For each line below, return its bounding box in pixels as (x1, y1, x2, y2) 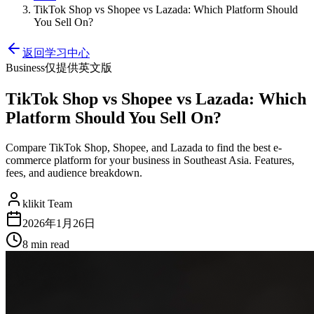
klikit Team (22, 197, 72, 210)
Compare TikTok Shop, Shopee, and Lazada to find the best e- (6, 141, 282, 153)
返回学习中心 (22, 47, 90, 59)
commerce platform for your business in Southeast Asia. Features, (6, 153, 294, 166)
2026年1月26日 (22, 217, 95, 229)
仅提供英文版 (45, 62, 112, 74)
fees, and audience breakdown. (6, 166, 142, 179)
